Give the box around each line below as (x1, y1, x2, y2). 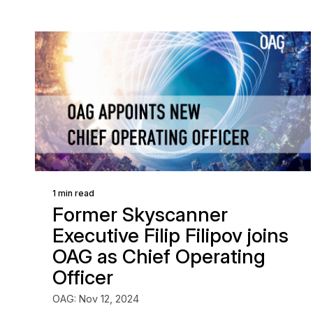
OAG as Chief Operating (52, 245, 265, 268)
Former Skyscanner (52, 203, 228, 226)
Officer (52, 265, 113, 289)
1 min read (52, 188, 94, 198)
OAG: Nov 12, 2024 (52, 293, 139, 305)
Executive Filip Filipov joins (52, 224, 289, 247)
